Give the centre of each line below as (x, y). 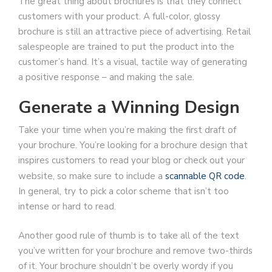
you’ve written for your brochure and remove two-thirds (135, 250)
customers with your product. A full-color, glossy (119, 16)
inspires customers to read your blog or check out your (131, 161)
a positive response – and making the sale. (106, 77)
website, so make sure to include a (92, 176)
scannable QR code (205, 176)
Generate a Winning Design (129, 108)
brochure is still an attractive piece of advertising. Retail (134, 31)
